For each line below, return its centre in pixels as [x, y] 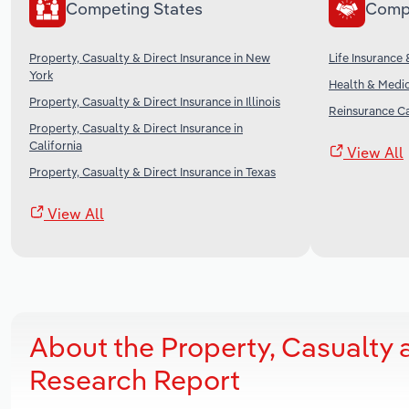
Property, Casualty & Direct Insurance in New [150, 57]
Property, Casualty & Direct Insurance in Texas [152, 171]
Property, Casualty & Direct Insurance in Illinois [155, 101]
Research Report [135, 379]
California [56, 145]
